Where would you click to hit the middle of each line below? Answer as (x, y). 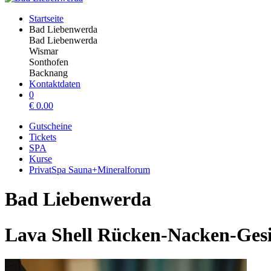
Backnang (48, 73)
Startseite (46, 18)
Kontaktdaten (55, 84)
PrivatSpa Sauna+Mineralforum (90, 170)
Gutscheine (51, 126)
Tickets (43, 137)
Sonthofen (49, 62)
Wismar (44, 51)
